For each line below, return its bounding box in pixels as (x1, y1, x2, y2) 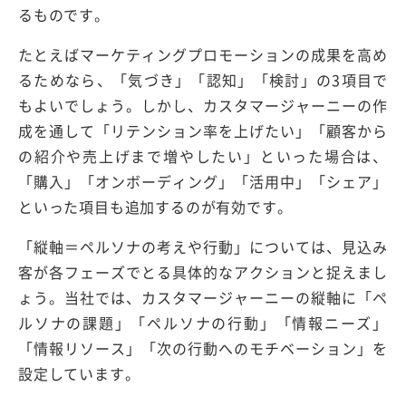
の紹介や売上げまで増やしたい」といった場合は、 (18, 144, 388, 167)
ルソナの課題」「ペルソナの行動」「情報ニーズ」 (18, 311, 388, 333)
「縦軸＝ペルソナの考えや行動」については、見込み (18, 235, 388, 257)
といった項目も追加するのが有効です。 (18, 195, 293, 217)
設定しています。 (18, 362, 140, 384)
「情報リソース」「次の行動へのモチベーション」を (18, 336, 388, 359)
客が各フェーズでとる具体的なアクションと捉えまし (18, 260, 388, 283)
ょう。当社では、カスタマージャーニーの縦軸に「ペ (18, 285, 388, 308)
